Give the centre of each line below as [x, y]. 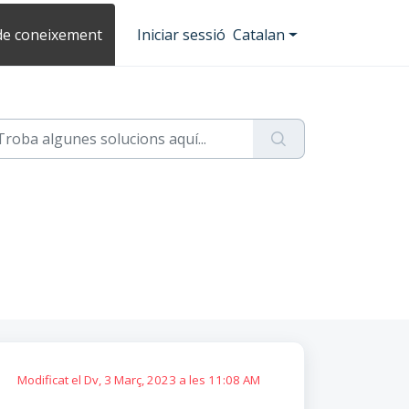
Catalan [259, 35]
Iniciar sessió [182, 35]
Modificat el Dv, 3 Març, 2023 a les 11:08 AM [138, 380]
